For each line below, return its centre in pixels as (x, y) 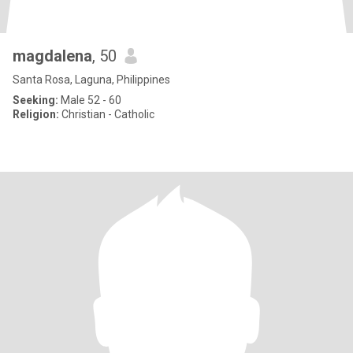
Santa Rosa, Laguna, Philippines (91, 80)
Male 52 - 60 (90, 100)
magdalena (52, 56)
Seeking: (35, 100)
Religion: (36, 114)
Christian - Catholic (107, 114)
